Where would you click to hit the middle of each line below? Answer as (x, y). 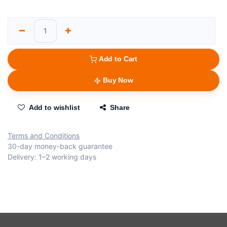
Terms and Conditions (44, 136)
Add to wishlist (54, 108)
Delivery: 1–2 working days (52, 157)
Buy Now (118, 80)
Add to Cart (118, 59)
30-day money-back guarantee (60, 146)
